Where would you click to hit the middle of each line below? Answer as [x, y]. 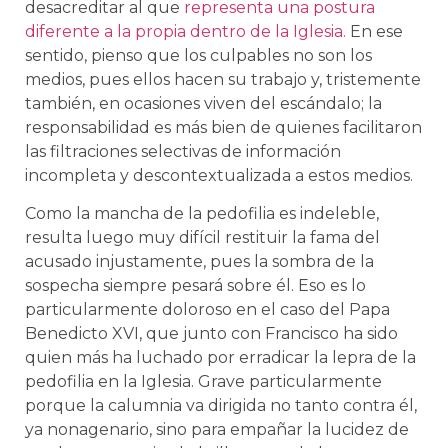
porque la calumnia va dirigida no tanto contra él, [221, 405]
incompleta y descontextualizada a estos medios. [219, 175]
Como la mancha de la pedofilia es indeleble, [202, 213]
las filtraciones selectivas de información [183, 151]
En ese [374, 31]
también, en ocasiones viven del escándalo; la [203, 103]
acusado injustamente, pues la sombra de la [199, 261]
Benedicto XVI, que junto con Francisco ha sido [211, 333]
